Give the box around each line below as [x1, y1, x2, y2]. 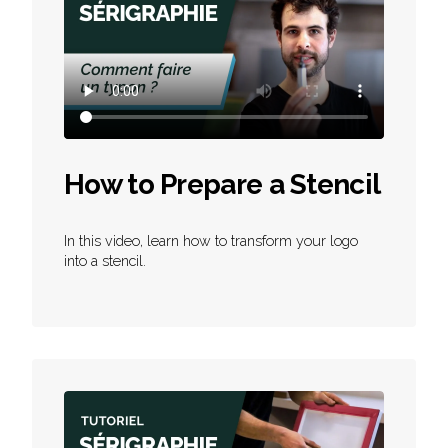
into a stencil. [64, 252, 146, 269]
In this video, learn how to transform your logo [64, 232, 358, 249]
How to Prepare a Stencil [64, 168, 381, 201]
